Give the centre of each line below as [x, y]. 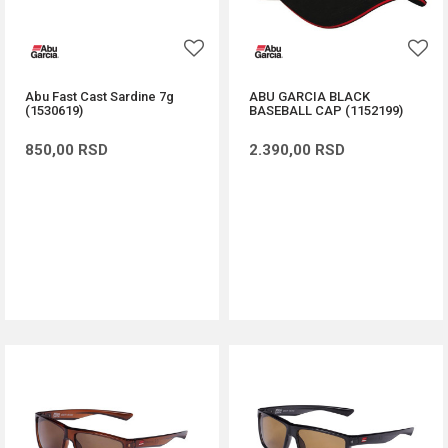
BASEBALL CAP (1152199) [326, 110]
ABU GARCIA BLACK [309, 96]
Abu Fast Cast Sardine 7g [99, 96]
